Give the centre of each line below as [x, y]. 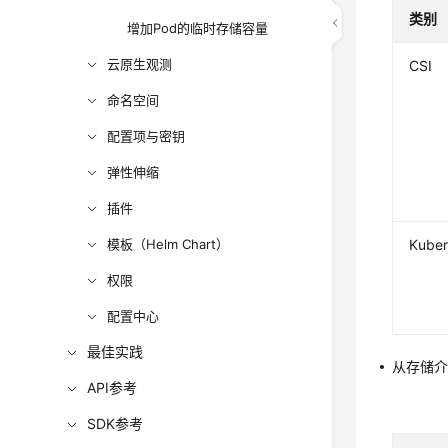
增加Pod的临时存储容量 [198, 28]
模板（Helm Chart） [168, 244]
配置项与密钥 [146, 136]
